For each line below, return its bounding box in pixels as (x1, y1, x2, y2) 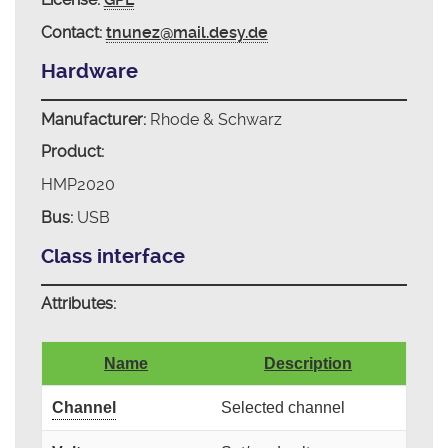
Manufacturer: (40, 109, 146, 129)
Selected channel (220, 399, 345, 417)
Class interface (40, 245, 185, 269)
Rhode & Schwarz (145, 109, 282, 129)
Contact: (40, 22, 102, 42)
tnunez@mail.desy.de (105, 22, 268, 42)
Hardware (40, 60, 138, 84)
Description (264, 355, 353, 373)
